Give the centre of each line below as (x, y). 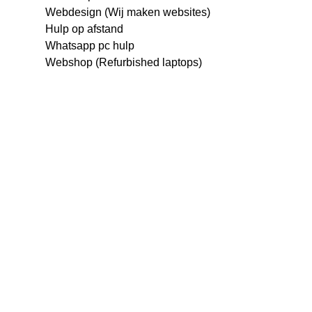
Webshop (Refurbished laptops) (124, 62)
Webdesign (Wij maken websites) (128, 12)
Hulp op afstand (84, 29)
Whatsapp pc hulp (90, 45)
